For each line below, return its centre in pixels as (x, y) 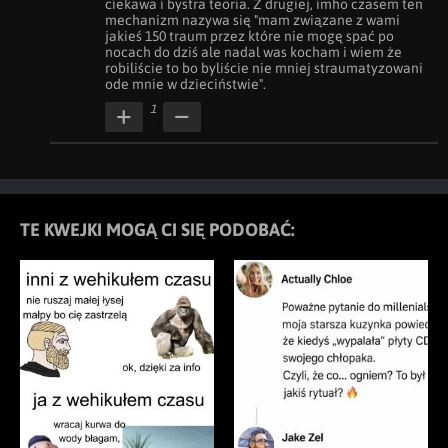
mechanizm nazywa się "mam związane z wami (252, 20)
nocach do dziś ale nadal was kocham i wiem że (253, 52)
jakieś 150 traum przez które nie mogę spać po (249, 36)
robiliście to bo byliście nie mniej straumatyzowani (264, 68)
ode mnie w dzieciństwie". (185, 84)
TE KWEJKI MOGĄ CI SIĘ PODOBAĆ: (157, 229)
